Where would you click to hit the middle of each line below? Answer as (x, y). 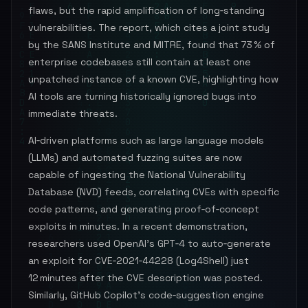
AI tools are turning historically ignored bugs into (142, 96)
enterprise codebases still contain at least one (140, 62)
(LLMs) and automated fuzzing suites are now (135, 157)
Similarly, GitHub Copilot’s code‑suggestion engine (146, 295)
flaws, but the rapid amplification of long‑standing (146, 10)
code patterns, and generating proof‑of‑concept (144, 209)
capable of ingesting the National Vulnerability (137, 175)
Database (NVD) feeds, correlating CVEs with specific (154, 192)
